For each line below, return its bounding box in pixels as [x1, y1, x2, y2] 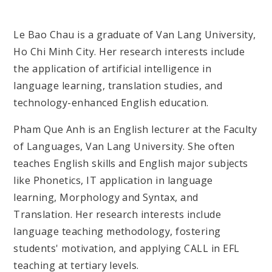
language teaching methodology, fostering [13, 225, 221, 239]
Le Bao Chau [13, 28, 78, 42]
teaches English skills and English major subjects [13, 157, 248, 171]
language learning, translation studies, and [13, 79, 223, 93]
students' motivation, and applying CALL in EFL [13, 242, 240, 256]
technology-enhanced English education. [13, 96, 209, 110]
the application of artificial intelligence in [13, 62, 212, 76]
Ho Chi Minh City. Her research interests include [13, 45, 245, 59]
